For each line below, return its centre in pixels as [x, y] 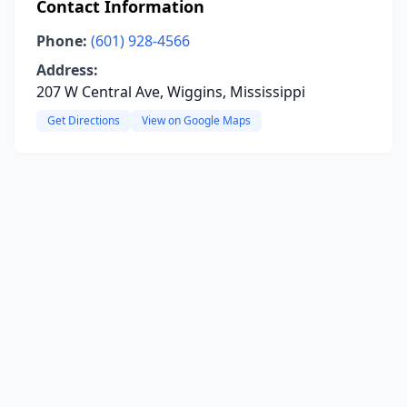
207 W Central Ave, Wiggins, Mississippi [171, 92]
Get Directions [84, 120]
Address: [67, 70]
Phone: [62, 41]
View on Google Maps [196, 120]
